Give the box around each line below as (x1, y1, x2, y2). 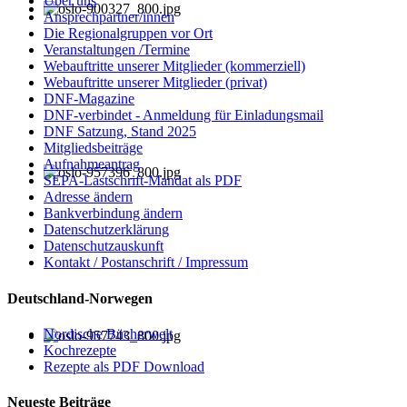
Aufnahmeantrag (44, 156, 140, 173)
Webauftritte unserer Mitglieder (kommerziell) (44, 58, 305, 74)
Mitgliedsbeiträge (44, 140, 143, 156)
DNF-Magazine (44, 91, 134, 107)
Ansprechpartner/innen (44, 9, 174, 25)
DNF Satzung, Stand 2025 (44, 124, 196, 140)
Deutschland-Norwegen (7, 290, 153, 306)
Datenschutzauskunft (44, 238, 164, 254)
